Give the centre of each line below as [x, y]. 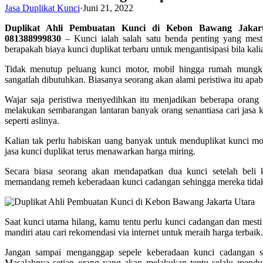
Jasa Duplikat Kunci [42, 8]
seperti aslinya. [32, 121]
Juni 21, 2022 [108, 8]
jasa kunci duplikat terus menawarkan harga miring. [100, 151]
